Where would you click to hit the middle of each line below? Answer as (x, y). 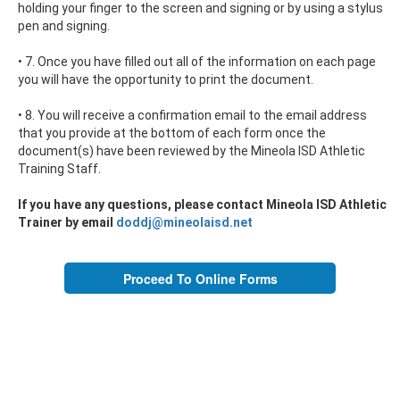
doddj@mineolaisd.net (184, 222)
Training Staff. (59, 169)
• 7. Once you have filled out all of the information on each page (197, 62)
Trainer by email (67, 222)
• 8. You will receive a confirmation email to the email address (192, 115)
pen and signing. (64, 26)
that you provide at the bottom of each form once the (172, 133)
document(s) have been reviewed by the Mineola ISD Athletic (192, 151)
